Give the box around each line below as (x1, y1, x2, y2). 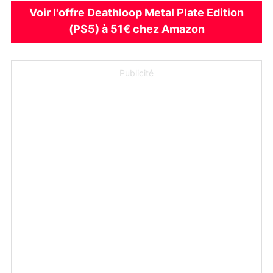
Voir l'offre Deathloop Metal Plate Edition (29, 7, 244, 19)
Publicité (119, 69, 154, 78)
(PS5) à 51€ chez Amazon (68, 24, 205, 35)
